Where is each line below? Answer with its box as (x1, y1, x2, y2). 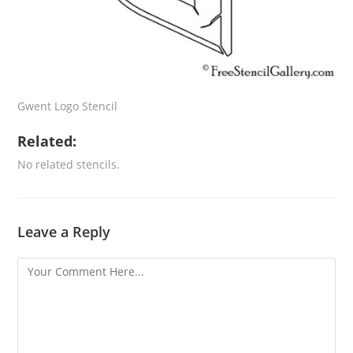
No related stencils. (17, 157, 121, 173)
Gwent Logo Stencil (17, 98, 118, 114)
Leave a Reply (17, 222, 111, 242)
